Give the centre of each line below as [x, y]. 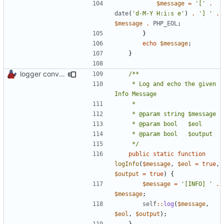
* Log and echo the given [123, 84]
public [139, 154]
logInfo [127, 164]
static [163, 154]
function [191, 154]
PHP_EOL [165, 23]
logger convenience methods [62, 73]
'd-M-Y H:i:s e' [158, 13]
